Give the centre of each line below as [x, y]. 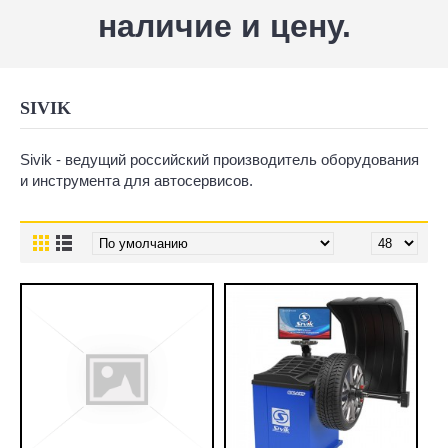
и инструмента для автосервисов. [136, 180]
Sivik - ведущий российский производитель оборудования [219, 159]
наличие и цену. [224, 26]
